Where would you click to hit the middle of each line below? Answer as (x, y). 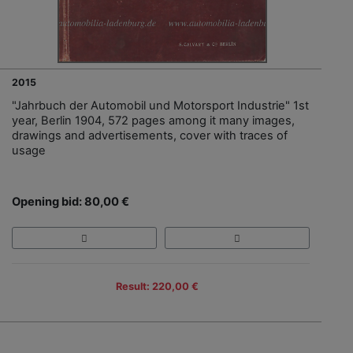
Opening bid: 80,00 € (71, 201)
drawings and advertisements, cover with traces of (150, 135)
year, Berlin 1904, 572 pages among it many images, (153, 120)
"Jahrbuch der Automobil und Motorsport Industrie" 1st (160, 105)
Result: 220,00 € (157, 286)
